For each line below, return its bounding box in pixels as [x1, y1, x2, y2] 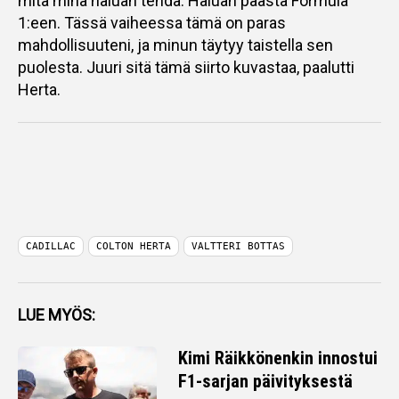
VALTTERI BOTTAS [191, 240, 285, 252]
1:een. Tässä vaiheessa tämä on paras [18, 13, 286, 32]
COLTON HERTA [96, 240, 171, 252]
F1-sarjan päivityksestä [178, 370, 353, 392]
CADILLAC [26, 240, 76, 252]
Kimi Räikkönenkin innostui [178, 347, 378, 369]
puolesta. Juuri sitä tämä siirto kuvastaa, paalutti [18, 58, 354, 77]
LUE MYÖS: [18, 305, 95, 324]
